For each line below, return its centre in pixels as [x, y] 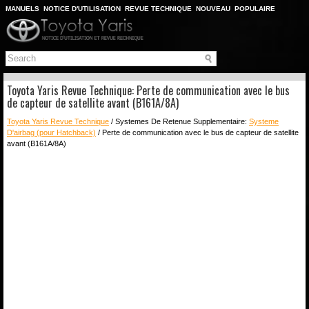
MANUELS [22, 9]
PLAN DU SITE [30, 20]
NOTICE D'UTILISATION [82, 9]
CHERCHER [77, 20]
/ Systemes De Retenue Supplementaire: [179, 121]
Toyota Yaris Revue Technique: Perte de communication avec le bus [148, 90]
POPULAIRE [255, 9]
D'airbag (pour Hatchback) [51, 132]
